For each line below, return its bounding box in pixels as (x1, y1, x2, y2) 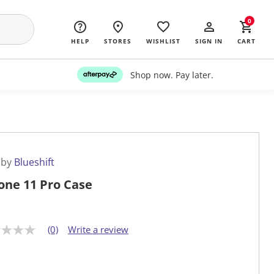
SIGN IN (195, 37, 223, 45)
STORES (104, 37, 131, 45)
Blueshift (14, 155, 54, 169)
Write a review (68, 223, 128, 236)
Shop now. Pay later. (130, 68, 213, 81)
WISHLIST (146, 37, 180, 45)
